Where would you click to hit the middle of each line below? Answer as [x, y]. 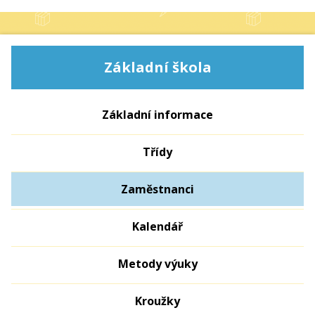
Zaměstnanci [157, 189]
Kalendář [157, 226]
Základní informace [157, 115]
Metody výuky [157, 264]
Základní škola [157, 67]
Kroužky [157, 301]
